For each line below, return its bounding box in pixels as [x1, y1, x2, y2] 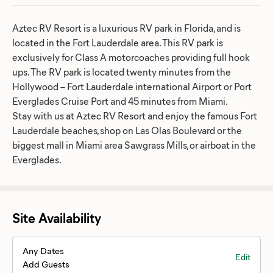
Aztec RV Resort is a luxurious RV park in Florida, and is [12, 21, 241, 34]
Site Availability [12, 208, 101, 227]
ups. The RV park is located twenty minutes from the [12, 65, 231, 78]
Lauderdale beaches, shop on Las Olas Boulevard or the [12, 123, 242, 136]
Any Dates [23, 244, 64, 257]
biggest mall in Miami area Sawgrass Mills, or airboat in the [12, 138, 256, 151]
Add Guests [23, 257, 69, 270]
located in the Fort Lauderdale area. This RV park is [12, 35, 223, 49]
